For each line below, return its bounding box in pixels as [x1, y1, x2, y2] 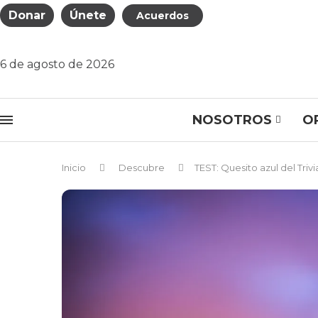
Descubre [119, 162, 165, 173]
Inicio [62, 162, 86, 173]
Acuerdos [136, 9, 189, 22]
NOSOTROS [192, 112, 272, 128]
